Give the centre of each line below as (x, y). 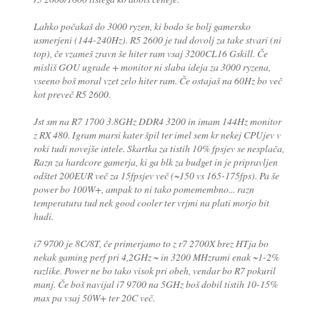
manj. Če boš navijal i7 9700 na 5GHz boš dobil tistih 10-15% (155, 284)
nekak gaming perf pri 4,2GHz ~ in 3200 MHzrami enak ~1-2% (156, 257)
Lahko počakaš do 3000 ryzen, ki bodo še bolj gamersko (142, 26)
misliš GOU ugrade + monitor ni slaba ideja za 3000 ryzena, (152, 67)
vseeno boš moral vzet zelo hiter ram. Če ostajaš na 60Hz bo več (157, 81)
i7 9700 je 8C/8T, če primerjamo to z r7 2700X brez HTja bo (151, 244)
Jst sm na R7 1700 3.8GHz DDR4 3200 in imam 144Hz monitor (157, 121)
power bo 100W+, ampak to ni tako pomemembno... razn (144, 189)
